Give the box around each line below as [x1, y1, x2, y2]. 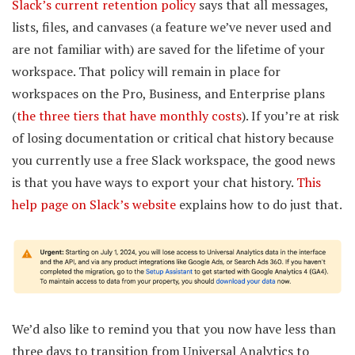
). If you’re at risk [242, 106, 339, 124]
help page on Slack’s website [12, 195, 176, 213]
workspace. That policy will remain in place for [12, 62, 281, 80]
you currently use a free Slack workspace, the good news [12, 151, 335, 169]
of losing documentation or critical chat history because [12, 128, 334, 147]
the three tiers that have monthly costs [17, 106, 242, 124]
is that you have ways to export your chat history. [12, 173, 296, 191]
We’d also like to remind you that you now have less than [12, 320, 336, 338]
